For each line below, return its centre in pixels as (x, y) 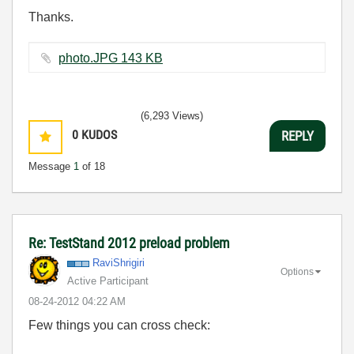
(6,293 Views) (172, 116)
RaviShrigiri (119, 263)
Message (51, 166)
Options (297, 271)
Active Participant (108, 281)
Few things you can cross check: (119, 325)
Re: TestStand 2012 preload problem (129, 243)
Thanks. (51, 17)
